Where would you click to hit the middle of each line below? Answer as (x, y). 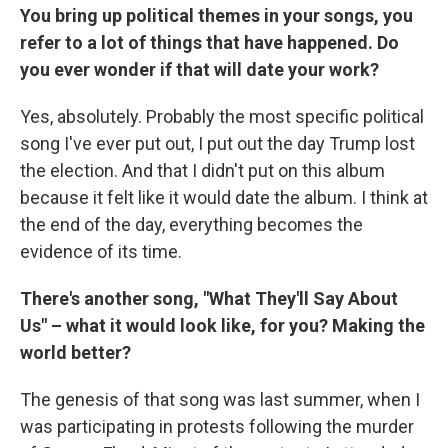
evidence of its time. (101, 252)
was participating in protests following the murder (217, 427)
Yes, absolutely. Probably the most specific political (222, 117)
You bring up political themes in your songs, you (216, 16)
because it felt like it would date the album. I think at (224, 198)
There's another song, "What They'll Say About (209, 299)
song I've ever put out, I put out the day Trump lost (217, 144)
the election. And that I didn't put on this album (202, 171)
